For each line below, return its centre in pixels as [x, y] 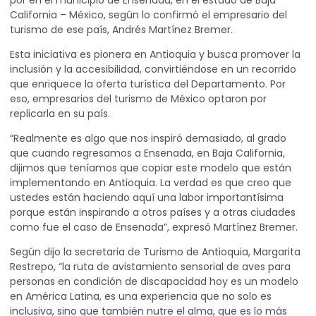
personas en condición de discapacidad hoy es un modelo [154, 282]
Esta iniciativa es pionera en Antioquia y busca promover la [155, 55]
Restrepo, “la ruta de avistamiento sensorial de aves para [150, 267]
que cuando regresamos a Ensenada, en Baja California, [147, 153]
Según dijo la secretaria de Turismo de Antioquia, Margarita [155, 252]
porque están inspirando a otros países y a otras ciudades [153, 213]
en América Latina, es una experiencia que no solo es [141, 297]
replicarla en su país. [61, 114]
